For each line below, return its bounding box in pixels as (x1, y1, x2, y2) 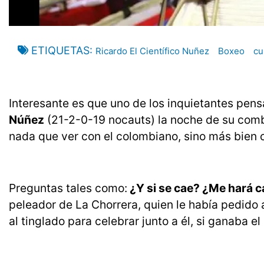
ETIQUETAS (31, 44, 90, 57)
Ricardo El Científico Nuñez (95, 45, 209, 57)
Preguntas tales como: (9, 181, 127, 196)
